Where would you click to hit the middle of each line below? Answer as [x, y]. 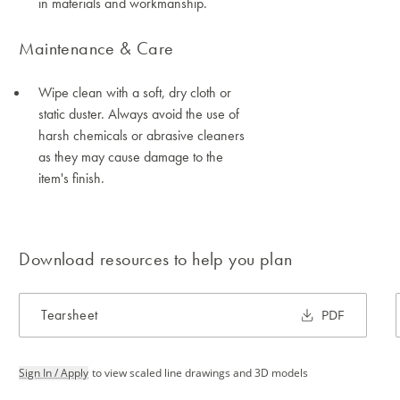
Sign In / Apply [54, 373]
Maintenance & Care [96, 48]
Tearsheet [70, 315]
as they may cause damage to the [131, 157]
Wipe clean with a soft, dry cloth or [135, 92]
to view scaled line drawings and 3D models [200, 373]
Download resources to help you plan [156, 259]
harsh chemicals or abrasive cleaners [142, 135]
